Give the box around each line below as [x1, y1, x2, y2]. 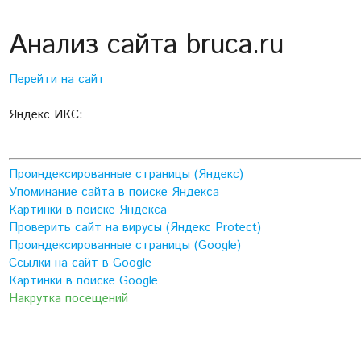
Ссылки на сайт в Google [9, 254, 152, 272]
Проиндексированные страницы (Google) [9, 236, 242, 254]
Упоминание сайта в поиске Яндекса [9, 183, 220, 201]
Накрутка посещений [9, 289, 129, 307]
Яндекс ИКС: [9, 106, 84, 124]
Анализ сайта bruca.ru [9, 25, 284, 65]
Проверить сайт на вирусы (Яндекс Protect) [9, 218, 262, 236]
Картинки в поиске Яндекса [9, 201, 168, 218]
